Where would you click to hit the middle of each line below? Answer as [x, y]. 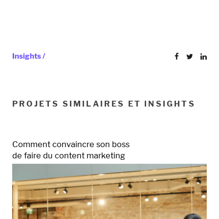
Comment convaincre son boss [71, 144]
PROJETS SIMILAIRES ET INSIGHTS [104, 104]
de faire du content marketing [69, 156]
